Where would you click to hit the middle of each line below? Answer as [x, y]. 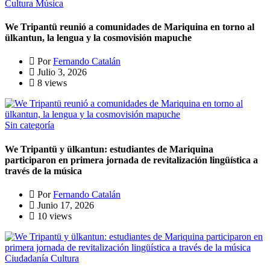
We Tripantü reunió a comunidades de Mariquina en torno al [130, 27]
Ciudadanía [28, 258]
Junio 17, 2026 [64, 205]
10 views [53, 216]
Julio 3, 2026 [61, 72]
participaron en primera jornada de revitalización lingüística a [131, 160]
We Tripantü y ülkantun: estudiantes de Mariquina [109, 149]
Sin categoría [30, 125]
